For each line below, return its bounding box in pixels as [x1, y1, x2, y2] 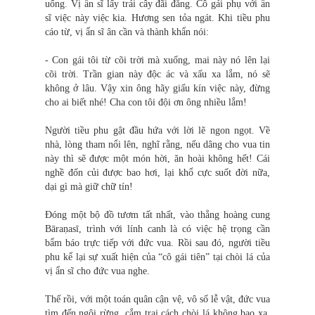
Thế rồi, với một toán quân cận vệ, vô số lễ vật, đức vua [45, 294, 270, 305]
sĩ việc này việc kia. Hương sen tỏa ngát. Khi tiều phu [45, 13, 270, 24]
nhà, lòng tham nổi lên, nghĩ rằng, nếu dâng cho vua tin [45, 139, 270, 150]
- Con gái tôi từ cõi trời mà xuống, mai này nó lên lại [45, 55, 270, 66]
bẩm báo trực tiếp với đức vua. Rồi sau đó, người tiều [45, 238, 270, 249]
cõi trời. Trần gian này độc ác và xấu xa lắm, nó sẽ [45, 69, 270, 80]
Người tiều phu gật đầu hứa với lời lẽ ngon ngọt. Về [45, 125, 270, 136]
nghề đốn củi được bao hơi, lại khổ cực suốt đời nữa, [45, 167, 270, 179]
